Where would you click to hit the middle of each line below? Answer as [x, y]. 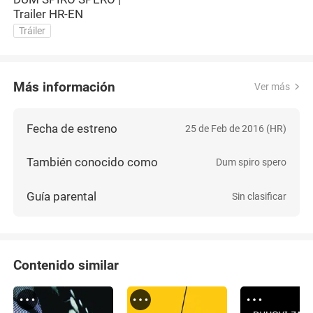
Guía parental [62, 197]
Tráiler [32, 30]
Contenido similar [66, 265]
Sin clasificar [259, 197]
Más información [65, 87]
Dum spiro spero [251, 162]
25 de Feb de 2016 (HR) [235, 128]
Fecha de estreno [72, 128]
